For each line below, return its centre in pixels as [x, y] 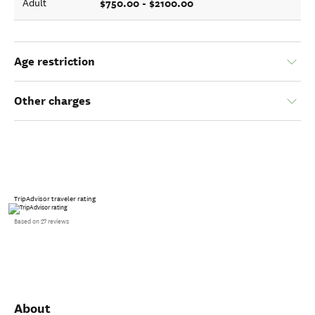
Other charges [52, 101]
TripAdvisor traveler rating [55, 199]
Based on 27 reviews [41, 221]
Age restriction [54, 62]
